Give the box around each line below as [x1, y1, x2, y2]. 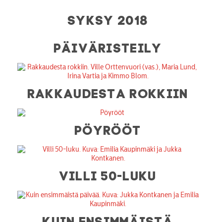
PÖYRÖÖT [75, 122, 142, 135]
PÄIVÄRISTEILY [54, 40, 163, 53]
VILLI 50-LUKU [59, 167, 157, 181]
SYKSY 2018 [68, 12, 149, 25]
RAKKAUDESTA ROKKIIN [27, 85, 189, 99]
